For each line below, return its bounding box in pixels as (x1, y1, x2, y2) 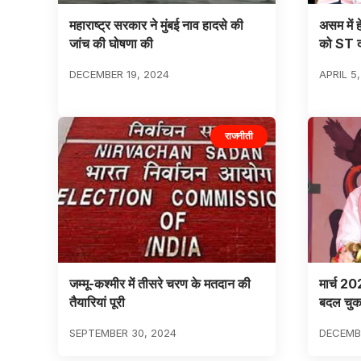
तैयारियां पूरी (68, 293, 125, 310)
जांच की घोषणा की (68, 35, 153, 52)
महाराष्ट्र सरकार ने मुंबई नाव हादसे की (68, 17, 243, 34)
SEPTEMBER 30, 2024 (68, 326, 176, 339)
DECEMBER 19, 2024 (68, 68, 169, 81)
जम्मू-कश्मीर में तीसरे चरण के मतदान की (68, 275, 251, 292)
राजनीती (225, 130, 253, 143)
